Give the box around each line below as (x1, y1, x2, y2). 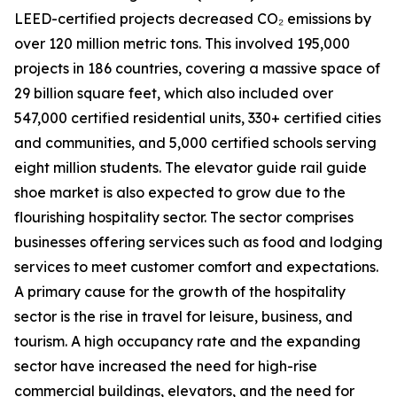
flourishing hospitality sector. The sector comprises (14, 208, 354, 227)
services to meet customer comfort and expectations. (14, 258, 378, 276)
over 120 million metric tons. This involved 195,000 (14, 35, 350, 53)
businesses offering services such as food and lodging (14, 233, 383, 252)
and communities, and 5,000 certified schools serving (14, 134, 377, 152)
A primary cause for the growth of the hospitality (14, 283, 346, 301)
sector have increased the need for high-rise (14, 357, 317, 376)
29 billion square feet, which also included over (14, 84, 333, 103)
